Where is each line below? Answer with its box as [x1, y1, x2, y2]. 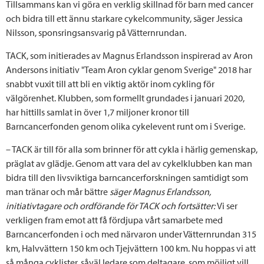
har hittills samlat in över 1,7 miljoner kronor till [6, 105, 189, 118]
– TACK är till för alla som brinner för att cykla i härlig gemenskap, [6, 143, 258, 155]
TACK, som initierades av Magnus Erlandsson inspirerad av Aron [6, 49, 253, 61]
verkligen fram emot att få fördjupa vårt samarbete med [6, 213, 223, 226]
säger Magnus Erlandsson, [110, 185, 211, 197]
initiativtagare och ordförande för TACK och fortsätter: [6, 199, 217, 212]
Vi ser [217, 199, 237, 212]
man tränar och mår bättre [6, 185, 110, 197]
